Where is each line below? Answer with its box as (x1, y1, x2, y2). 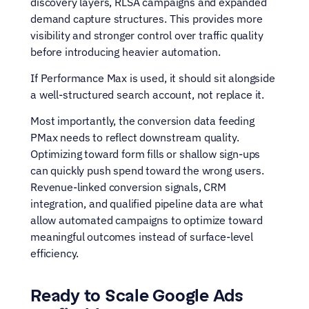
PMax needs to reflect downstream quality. (30, 130, 239, 144)
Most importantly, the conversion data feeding (30, 114, 255, 128)
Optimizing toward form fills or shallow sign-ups (30, 147, 261, 161)
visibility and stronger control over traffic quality (30, 28, 263, 42)
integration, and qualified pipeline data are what (30, 197, 264, 210)
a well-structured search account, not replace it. (30, 88, 265, 101)
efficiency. (30, 246, 79, 260)
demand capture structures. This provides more (30, 12, 263, 26)
